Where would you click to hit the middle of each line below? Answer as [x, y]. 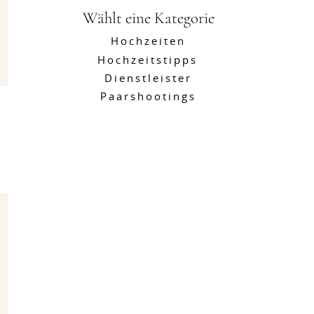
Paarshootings [148, 97]
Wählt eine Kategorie [148, 18]
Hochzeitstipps [148, 61]
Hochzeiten [148, 42]
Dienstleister [148, 79]
